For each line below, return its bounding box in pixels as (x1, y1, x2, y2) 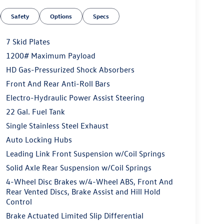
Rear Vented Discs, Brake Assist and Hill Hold (5, 186, 160, 197)
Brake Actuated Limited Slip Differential (5, 210, 143, 221)
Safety (11, 12, 29, 20)
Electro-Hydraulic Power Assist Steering (5, 92, 144, 103)
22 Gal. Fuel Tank (5, 106, 65, 117)
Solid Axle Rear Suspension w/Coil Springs (5, 162, 151, 173)
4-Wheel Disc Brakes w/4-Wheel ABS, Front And (5, 176, 173, 187)
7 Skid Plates (5, 36, 50, 47)
